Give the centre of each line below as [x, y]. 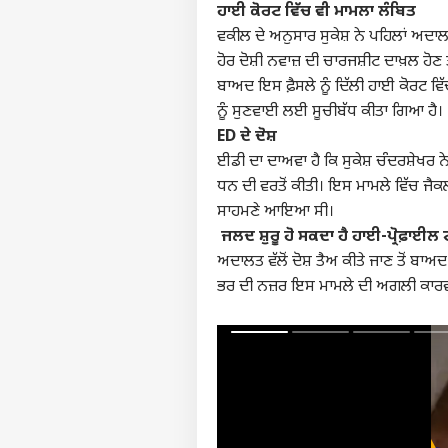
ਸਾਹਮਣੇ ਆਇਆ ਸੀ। [275, 212]
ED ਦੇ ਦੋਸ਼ [247, 137]
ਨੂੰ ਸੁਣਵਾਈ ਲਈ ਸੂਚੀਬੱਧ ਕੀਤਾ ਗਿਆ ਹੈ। [330, 112]
